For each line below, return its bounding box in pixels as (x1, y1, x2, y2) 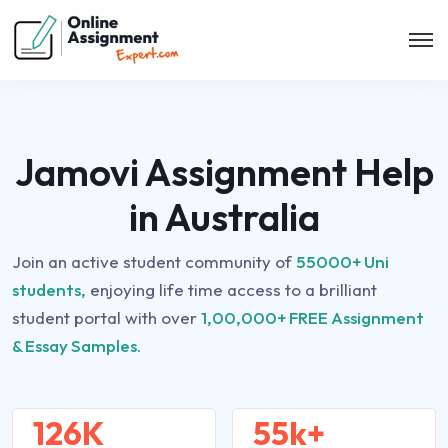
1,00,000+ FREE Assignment (201, 307, 424, 328)
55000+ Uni (296, 251, 389, 272)
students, (12, 279, 86, 300)
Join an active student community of (12, 251, 296, 272)
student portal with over (12, 307, 201, 328)
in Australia (128, 193, 320, 241)
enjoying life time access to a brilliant (86, 279, 377, 300)
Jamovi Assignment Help (14, 148, 434, 196)
